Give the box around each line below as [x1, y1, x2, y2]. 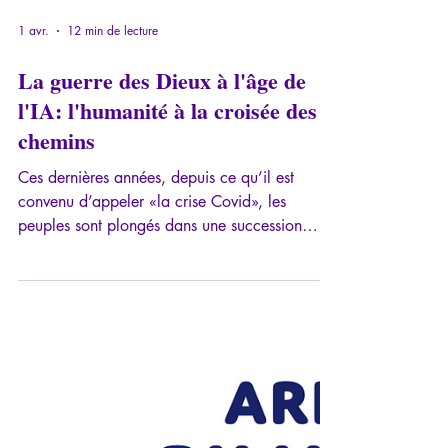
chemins [18, 303, 95, 337]
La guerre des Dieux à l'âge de [18, 243, 306, 277]
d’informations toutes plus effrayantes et [18, 418, 285, 440]
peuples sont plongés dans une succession [18, 394, 302, 416]
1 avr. [18, 202, 49, 219]
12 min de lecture [67, 202, 158, 219]
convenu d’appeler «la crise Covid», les [18, 370, 286, 392]
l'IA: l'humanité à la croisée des [18, 273, 317, 307]
